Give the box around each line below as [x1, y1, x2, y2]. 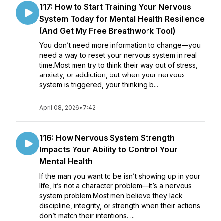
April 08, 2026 [39, 104, 79, 111]
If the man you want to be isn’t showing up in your [39, 172, 200, 180]
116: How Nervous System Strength [39, 133, 175, 143]
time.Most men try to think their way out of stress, [39, 61, 198, 69]
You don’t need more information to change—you [39, 41, 201, 49]
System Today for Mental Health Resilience [39, 14, 205, 24]
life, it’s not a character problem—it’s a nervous [39, 182, 192, 190]
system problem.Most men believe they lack [39, 191, 183, 200]
